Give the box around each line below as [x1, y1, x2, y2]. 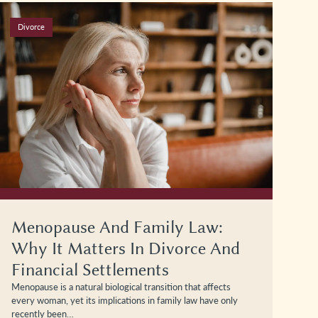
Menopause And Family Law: [11, 216, 223, 237]
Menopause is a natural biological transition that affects [11, 280, 231, 293]
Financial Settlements [11, 259, 169, 280]
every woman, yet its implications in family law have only [11, 293, 238, 307]
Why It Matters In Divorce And [11, 238, 240, 258]
